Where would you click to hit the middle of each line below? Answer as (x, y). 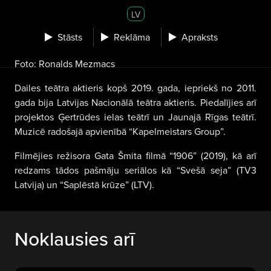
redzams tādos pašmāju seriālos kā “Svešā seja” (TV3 (135, 170)
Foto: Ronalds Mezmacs (65, 64)
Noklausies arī (74, 238)
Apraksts (200, 37)
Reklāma (132, 37)
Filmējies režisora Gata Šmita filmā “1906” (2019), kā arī (135, 155)
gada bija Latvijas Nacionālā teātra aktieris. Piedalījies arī (135, 102)
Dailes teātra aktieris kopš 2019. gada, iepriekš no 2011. (135, 88)
